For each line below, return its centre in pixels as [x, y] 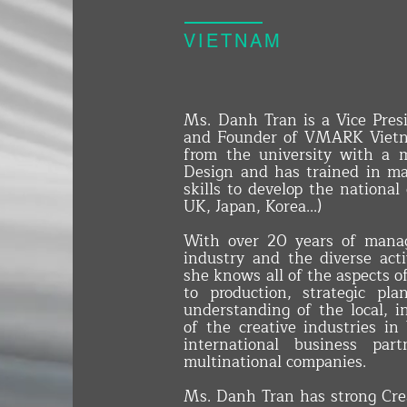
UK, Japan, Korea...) [253, 207]
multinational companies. [275, 362]
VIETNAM [233, 41]
